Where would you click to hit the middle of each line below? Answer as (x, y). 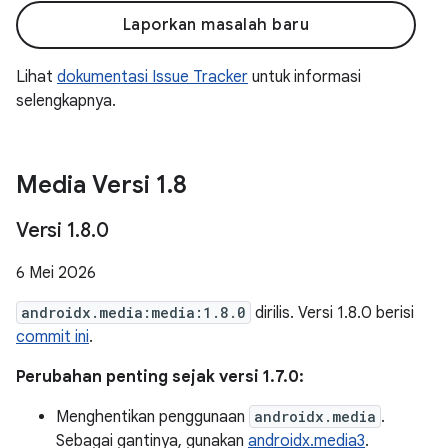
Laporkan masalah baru (216, 25)
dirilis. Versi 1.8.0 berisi (332, 313)
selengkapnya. (66, 101)
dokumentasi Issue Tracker (152, 77)
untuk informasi (304, 77)
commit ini (52, 337)
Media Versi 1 (91, 185)
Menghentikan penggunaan (152, 417)
